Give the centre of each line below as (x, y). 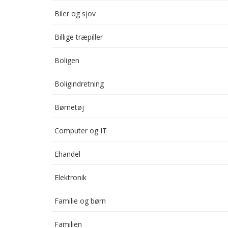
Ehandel (67, 154)
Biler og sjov (75, 13)
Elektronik (70, 177)
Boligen (67, 60)
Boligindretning (79, 84)
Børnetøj (69, 107)
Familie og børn (80, 201)
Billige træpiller (79, 37)
